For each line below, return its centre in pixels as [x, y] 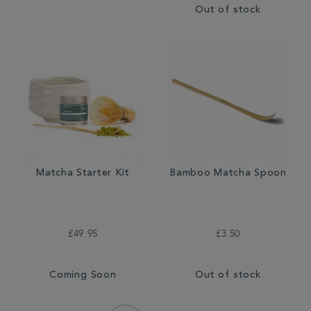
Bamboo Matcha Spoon [228, 174]
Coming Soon [83, 276]
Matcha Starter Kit [83, 174]
